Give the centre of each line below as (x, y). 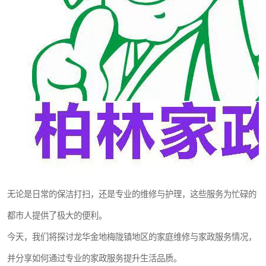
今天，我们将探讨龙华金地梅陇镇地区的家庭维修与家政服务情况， (132, 237)
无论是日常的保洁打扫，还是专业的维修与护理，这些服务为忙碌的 (132, 194)
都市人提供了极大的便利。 (57, 216)
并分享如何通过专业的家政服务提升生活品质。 (94, 258)
